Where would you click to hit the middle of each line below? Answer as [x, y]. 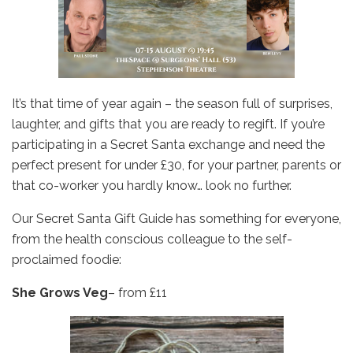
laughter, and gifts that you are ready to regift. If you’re [168, 124]
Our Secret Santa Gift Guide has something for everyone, [176, 219]
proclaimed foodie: [67, 260]
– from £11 [137, 293]
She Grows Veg [60, 293]
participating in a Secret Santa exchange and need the [168, 145]
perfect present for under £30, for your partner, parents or [176, 165]
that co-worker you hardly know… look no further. [152, 186]
